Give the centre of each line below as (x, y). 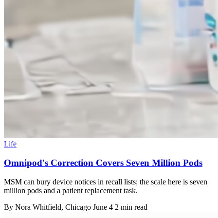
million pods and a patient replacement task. (71, 190)
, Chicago (77, 207)
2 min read (131, 207)
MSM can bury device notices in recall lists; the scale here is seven (106, 182)
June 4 (103, 207)
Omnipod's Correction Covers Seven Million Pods (103, 163)
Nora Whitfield (38, 207)
